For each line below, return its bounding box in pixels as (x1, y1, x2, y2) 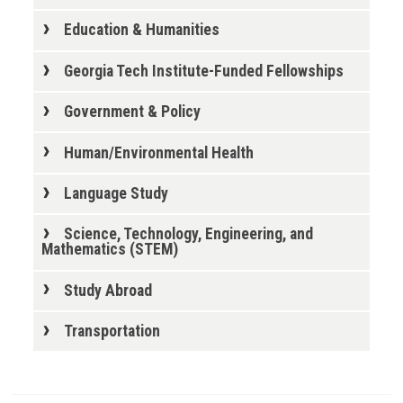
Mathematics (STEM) (40, 240, 178, 259)
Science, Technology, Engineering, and (63, 225, 313, 244)
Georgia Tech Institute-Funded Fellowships (63, 61, 344, 80)
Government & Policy (63, 103, 201, 121)
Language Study (63, 184, 168, 202)
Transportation (63, 322, 160, 341)
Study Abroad (63, 281, 152, 300)
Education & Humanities (63, 21, 219, 40)
